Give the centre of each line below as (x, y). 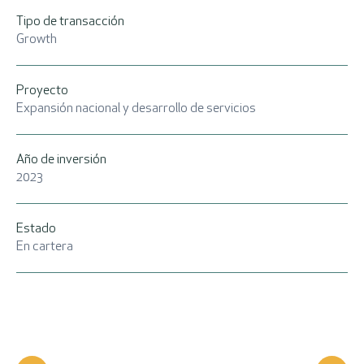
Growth (37, 40)
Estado (36, 229)
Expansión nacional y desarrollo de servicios (136, 109)
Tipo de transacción (70, 22)
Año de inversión (61, 160)
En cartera (45, 247)
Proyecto (42, 91)
